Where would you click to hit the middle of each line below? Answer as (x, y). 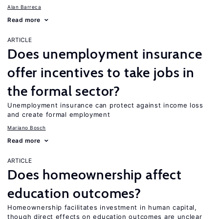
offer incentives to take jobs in (101, 72)
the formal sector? (64, 91)
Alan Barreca (24, 7)
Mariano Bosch (27, 128)
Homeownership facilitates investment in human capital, (102, 207)
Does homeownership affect (95, 175)
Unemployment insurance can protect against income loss (105, 105)
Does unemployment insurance (105, 54)
